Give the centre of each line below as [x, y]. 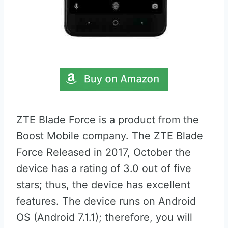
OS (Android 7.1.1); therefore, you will [104, 217]
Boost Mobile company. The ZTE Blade [110, 136]
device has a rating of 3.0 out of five [104, 168]
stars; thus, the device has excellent [103, 185]
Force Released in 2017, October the [104, 152]
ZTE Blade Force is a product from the [108, 120]
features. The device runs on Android [106, 201]
